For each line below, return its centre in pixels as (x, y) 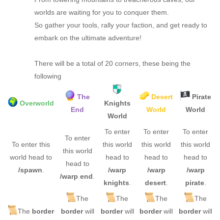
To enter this (31, 144)
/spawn (30, 170)
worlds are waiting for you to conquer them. (102, 12)
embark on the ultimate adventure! (88, 38)
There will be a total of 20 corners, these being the (112, 63)
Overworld (37, 103)
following (48, 76)
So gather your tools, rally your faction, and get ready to (121, 25)
